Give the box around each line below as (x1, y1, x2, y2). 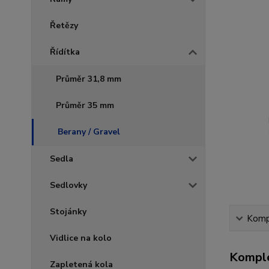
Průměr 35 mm (56, 99, 114, 111)
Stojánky (50, 205, 86, 217)
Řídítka (50, 46, 80, 58)
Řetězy (50, 19, 78, 31)
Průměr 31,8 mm (56, 73, 121, 85)
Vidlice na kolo (50, 232, 112, 244)
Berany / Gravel (58, 125, 120, 138)
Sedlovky (50, 179, 87, 191)
